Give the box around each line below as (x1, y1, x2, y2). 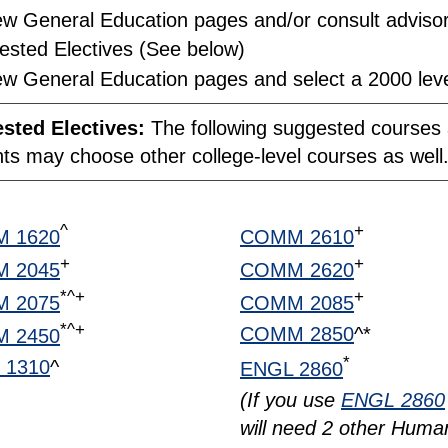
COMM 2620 (240, 258, 354, 281)
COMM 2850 (240, 322, 354, 345)
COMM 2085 (240, 291, 354, 314)
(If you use (240, 388, 341, 411)
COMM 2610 (240, 225, 354, 248)
